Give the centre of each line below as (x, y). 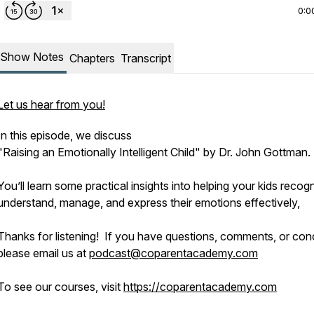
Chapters (92, 58)
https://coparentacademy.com (200, 287)
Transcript (146, 58)
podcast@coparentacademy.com (173, 253)
